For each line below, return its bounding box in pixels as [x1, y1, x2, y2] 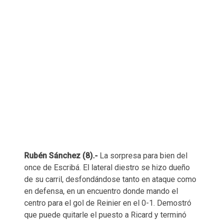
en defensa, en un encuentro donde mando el [24, 186, 178, 196]
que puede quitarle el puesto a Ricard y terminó [24, 210, 186, 220]
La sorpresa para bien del [100, 151, 187, 161]
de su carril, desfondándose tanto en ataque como [24, 175, 196, 184]
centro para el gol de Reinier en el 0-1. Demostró [24, 198, 191, 208]
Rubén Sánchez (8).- [24, 151, 100, 161]
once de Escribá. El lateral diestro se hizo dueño [24, 163, 190, 173]
